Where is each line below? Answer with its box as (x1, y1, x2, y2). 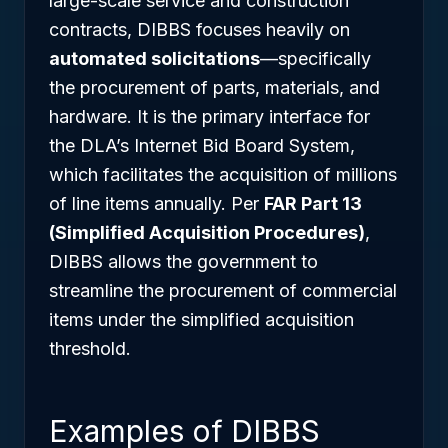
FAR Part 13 (264, 193, 362, 214)
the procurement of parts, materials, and (49, 77, 380, 98)
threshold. (49, 338, 131, 359)
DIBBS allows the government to (49, 251, 318, 272)
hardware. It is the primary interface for (49, 106, 370, 127)
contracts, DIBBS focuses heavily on (49, 19, 350, 40)
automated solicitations (49, 48, 260, 69)
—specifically (260, 48, 371, 69)
